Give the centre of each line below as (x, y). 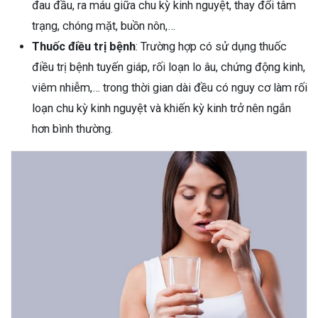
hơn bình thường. (74, 129)
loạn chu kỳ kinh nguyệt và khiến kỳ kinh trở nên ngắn (161, 109)
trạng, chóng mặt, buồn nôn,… (105, 26)
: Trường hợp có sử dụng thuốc (211, 47)
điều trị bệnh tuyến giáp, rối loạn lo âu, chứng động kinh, (169, 67)
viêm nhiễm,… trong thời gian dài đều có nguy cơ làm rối (170, 88)
